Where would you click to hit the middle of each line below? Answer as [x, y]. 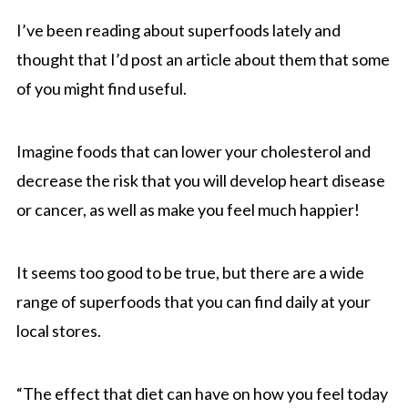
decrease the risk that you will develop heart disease [200, 180]
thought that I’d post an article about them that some [203, 59]
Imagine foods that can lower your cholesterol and [193, 151]
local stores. [58, 330]
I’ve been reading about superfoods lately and [178, 30]
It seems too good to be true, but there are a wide [190, 272]
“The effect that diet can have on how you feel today [202, 393]
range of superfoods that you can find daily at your [193, 301]
